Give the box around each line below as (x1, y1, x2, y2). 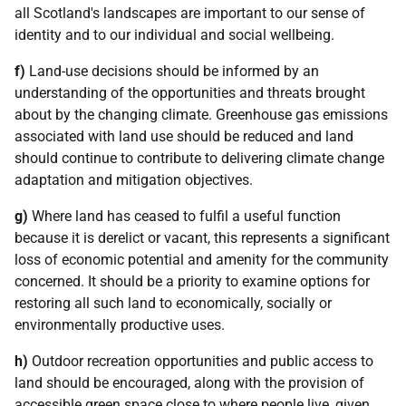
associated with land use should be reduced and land (14, 128, 353, 145)
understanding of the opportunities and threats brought (14, 84, 365, 101)
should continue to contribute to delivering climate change (14, 150, 384, 167)
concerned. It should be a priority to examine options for (14, 273, 370, 290)
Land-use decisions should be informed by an (25, 63, 319, 80)
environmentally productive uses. (14, 316, 225, 333)
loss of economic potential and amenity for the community (14, 251, 389, 268)
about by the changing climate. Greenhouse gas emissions (14, 106, 388, 123)
